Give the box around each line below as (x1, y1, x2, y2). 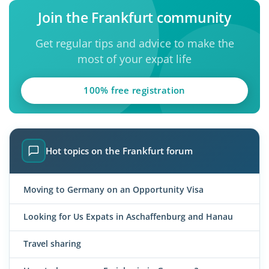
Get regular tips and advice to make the (35, 36, 234, 51)
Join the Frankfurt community (38, 8, 231, 28)
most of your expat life (77, 52, 192, 67)
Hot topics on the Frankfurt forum (46, 145, 193, 157)
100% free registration (83, 84, 186, 97)
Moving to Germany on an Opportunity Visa (23, 183, 204, 195)
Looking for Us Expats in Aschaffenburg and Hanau (23, 210, 233, 222)
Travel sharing (23, 237, 81, 249)
